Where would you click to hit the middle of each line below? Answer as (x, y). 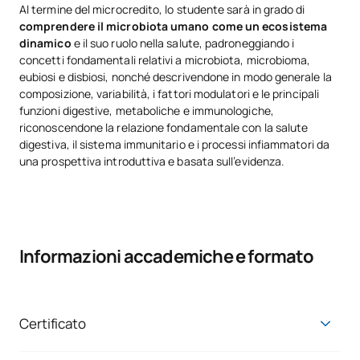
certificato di (295, 342)
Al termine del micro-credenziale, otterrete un (139, 342)
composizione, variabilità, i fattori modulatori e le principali (170, 94)
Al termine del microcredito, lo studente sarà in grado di (162, 10)
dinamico (47, 43)
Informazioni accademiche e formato (166, 257)
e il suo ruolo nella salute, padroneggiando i (184, 43)
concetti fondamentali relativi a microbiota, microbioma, (165, 60)
